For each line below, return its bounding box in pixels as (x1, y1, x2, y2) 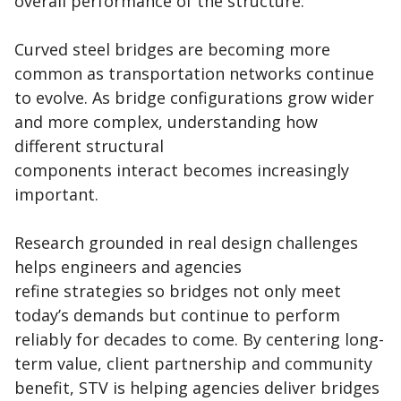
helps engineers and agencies (14, 256, 242, 278)
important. (14, 183, 103, 206)
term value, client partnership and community (14, 353, 372, 375)
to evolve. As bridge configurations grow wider (14, 87, 374, 109)
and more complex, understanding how (14, 111, 318, 133)
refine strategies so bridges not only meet (14, 280, 341, 303)
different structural (14, 135, 164, 158)
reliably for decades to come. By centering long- (14, 328, 384, 351)
